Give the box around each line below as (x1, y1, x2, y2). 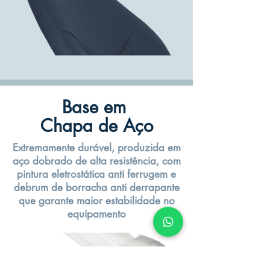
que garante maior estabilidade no (18, 194, 175, 207)
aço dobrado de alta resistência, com (12, 154, 181, 168)
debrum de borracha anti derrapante (13, 181, 180, 194)
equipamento (67, 207, 126, 221)
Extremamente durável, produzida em (12, 141, 181, 154)
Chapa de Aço (40, 114, 153, 137)
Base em (61, 95, 131, 119)
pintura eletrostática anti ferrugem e (17, 168, 176, 181)
